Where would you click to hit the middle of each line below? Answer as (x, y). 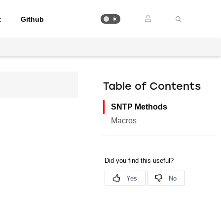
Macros (124, 121)
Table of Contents (152, 87)
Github (33, 19)
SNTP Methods (139, 107)
